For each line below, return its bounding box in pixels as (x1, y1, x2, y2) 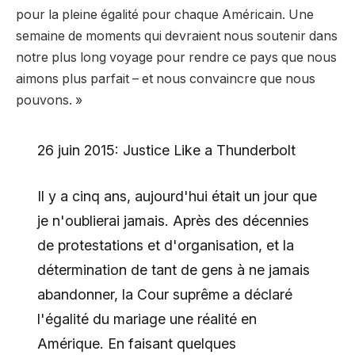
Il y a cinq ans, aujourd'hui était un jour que (36, 188, 317, 205)
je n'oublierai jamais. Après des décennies (36, 212, 309, 230)
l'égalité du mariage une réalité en (36, 311, 257, 328)
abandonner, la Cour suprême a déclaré (36, 286, 292, 303)
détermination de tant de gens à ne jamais (36, 261, 310, 279)
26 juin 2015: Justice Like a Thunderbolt (36, 141, 296, 158)
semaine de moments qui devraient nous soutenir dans (16, 29, 338, 44)
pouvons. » (16, 93, 82, 109)
